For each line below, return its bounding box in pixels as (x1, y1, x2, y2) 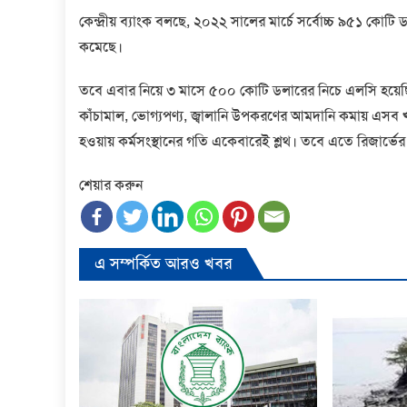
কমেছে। (79, 36, 123, 56)
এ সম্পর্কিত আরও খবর (94, 252, 233, 274)
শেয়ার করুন (79, 174, 143, 194)
